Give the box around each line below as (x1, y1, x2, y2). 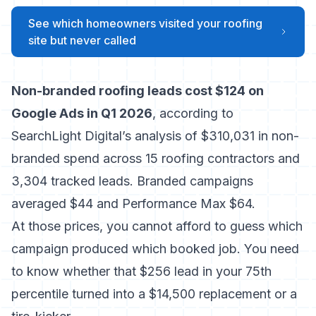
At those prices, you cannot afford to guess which (11, 219, 303, 233)
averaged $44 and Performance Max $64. (11, 196, 255, 211)
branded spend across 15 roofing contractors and (11, 151, 300, 166)
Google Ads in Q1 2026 (11, 106, 152, 121)
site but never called (28, 33, 136, 47)
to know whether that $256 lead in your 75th (11, 264, 272, 279)
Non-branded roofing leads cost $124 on (11, 83, 264, 98)
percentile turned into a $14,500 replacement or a (11, 286, 297, 301)
